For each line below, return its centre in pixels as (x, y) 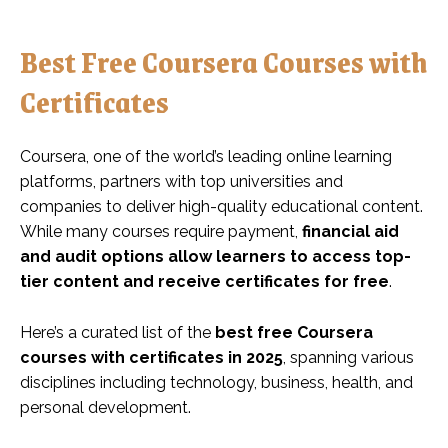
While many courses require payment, (161, 231)
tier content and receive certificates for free (204, 281)
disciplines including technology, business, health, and (216, 382)
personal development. (105, 407)
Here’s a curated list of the (117, 332)
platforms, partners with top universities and (181, 181)
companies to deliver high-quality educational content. (221, 206)
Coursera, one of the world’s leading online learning (206, 156)
